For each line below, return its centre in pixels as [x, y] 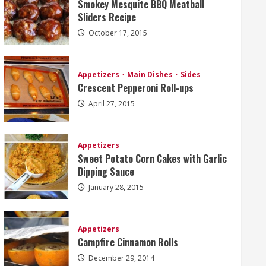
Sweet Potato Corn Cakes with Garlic [152, 159]
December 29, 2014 [120, 258]
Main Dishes [151, 75]
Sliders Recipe [107, 18]
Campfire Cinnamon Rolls [128, 243]
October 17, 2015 [117, 33]
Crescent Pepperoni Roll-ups [135, 88]
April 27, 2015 [110, 104]
